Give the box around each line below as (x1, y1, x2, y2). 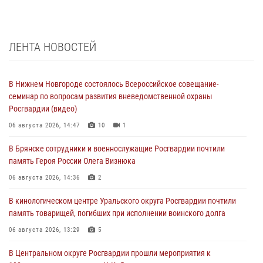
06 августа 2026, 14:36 (9, 173, 80, 181)
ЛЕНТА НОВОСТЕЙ (9, 39, 96, 54)
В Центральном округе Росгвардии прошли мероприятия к (9, 248, 211, 258)
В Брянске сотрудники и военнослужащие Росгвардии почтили (9, 143, 225, 153)
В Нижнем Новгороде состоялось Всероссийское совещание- (9, 79, 218, 89)
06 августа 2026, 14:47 (9, 121, 80, 129)
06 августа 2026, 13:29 (9, 225, 80, 234)
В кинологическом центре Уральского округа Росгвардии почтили (9, 195, 236, 205)
